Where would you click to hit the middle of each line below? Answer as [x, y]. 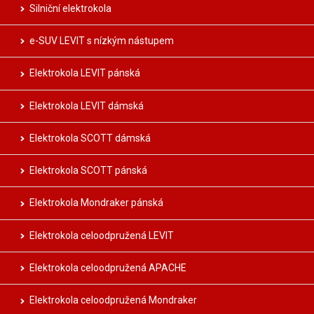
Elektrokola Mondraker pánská [96, 203]
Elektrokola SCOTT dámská [90, 138]
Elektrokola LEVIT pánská [85, 73]
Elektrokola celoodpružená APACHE [108, 267]
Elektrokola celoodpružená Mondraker [113, 300]
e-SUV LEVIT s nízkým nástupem [102, 40]
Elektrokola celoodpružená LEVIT [102, 235]
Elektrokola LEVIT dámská [87, 105]
